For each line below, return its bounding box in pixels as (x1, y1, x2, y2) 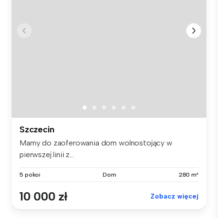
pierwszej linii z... (19, 150, 74, 160)
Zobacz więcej (150, 192, 199, 201)
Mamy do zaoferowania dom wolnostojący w (19, 138, 172, 148)
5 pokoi (19, 171, 41, 179)
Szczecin (19, 124, 54, 135)
